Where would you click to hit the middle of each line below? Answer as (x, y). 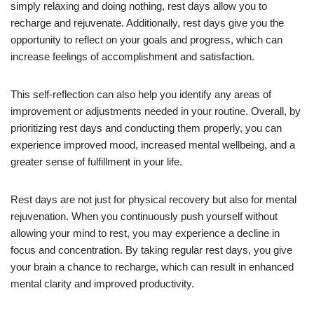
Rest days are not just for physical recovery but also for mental (153, 199)
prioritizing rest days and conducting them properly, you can (146, 128)
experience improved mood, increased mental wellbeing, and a (153, 144)
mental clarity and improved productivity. (102, 283)
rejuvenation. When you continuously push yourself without (144, 216)
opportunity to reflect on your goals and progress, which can (146, 39)
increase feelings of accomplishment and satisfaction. (132, 56)
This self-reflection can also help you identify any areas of (141, 94)
